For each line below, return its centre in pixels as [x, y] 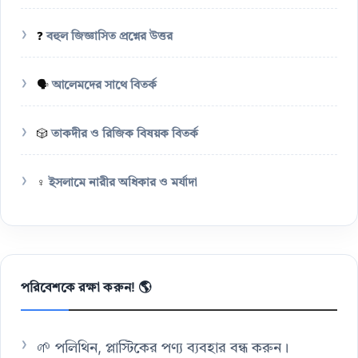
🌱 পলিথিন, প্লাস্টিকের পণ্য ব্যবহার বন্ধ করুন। [163, 349]
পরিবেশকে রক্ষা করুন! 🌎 [86, 289]
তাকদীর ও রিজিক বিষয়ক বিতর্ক [125, 135]
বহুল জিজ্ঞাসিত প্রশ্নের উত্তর [109, 38]
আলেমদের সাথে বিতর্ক [104, 86]
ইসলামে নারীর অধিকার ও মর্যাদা [123, 184]
